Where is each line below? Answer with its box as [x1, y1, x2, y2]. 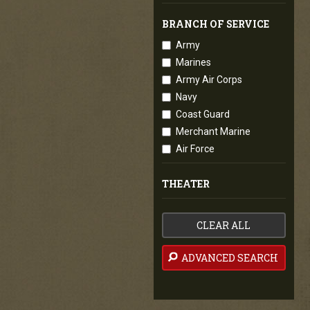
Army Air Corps [176, 74, 242, 85]
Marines [176, 57, 211, 68]
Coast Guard [176, 109, 230, 120]
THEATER [162, 177, 210, 190]
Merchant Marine [176, 126, 250, 137]
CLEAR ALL [197, 219, 251, 232]
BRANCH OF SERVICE [162, 17, 269, 30]
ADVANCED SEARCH [179, 251, 278, 264]
